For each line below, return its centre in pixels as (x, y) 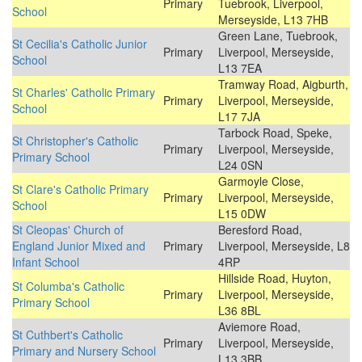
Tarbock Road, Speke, (275, 133)
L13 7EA (240, 68)
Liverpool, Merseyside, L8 (284, 246)
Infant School (46, 262)
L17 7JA (239, 117)
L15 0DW (242, 214)
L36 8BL (240, 311)
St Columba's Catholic (68, 286)
